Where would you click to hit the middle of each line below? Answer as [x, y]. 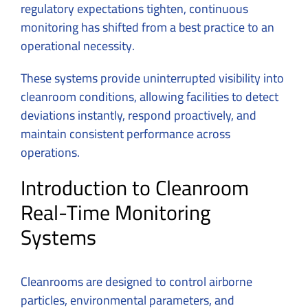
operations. [50, 152]
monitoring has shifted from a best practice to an [147, 27]
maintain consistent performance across [125, 133]
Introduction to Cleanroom [135, 187]
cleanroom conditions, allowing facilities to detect [150, 96]
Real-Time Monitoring [115, 212]
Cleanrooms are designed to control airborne [136, 281]
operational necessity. [79, 45]
